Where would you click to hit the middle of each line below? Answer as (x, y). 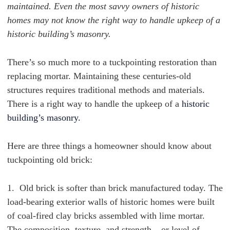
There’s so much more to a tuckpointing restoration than (112, 62)
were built (195, 202)
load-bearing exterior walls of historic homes (91, 202)
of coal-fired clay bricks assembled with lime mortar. (106, 216)
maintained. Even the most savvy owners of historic (103, 6)
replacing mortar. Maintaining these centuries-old (99, 76)
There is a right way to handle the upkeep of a (94, 104)
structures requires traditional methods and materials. (106, 90)
